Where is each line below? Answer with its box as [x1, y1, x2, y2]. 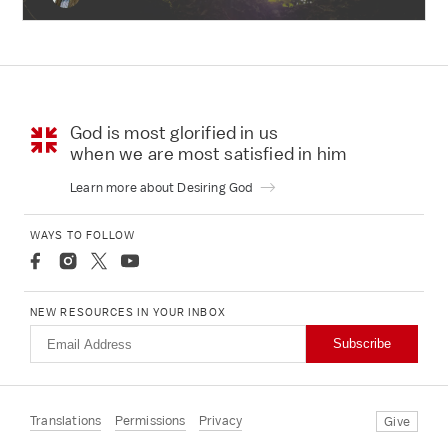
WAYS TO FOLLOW [30, 226, 136, 243]
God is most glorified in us [70, 121, 279, 145]
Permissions [114, 412, 186, 430]
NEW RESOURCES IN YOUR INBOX [30, 304, 226, 321]
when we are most [70, 142, 225, 166]
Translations [30, 412, 102, 430]
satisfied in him [224, 142, 347, 166]
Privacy [198, 412, 243, 430]
